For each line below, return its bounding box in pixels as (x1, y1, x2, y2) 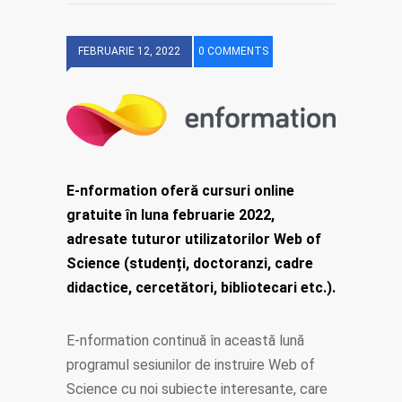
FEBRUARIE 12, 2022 (78, 44, 180, 57)
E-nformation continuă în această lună (66, 332, 304, 350)
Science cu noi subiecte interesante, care (66, 380, 328, 398)
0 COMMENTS (198, 44, 268, 57)
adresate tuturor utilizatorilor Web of (66, 231, 321, 249)
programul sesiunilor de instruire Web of (66, 356, 315, 374)
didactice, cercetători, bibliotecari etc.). (66, 279, 336, 297)
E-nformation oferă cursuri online (66, 182, 294, 200)
